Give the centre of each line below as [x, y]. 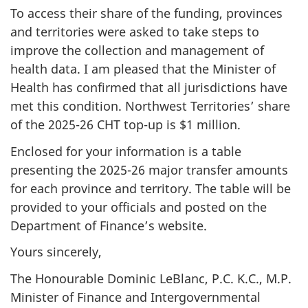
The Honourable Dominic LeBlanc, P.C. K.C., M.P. [151, 278]
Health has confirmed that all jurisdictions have [149, 87]
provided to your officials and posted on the [139, 207]
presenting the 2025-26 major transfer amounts [149, 169]
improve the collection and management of [137, 50]
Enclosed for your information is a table [126, 151]
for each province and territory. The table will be [151, 188]
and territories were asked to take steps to [135, 32]
